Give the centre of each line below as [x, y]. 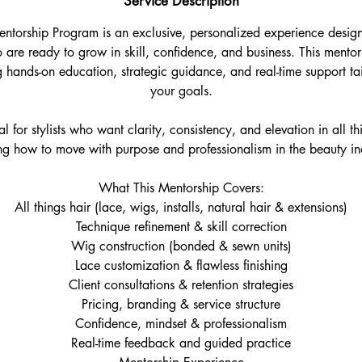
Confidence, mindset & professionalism [181, 324]
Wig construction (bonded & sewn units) [181, 246]
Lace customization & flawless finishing [181, 265]
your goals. [181, 91]
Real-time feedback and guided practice [181, 343]
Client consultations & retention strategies [181, 285]
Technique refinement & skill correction [181, 227]
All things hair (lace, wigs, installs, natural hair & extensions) [181, 207]
